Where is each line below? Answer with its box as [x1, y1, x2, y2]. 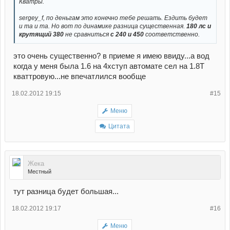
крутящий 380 [19, 30, 64, 38]
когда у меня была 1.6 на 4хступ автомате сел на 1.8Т [13, 62, 204, 71]
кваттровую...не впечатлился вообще [13, 72, 146, 81]
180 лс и [185, 22, 211, 30]
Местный [28, 168, 51, 175]
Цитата [108, 123, 130, 130]
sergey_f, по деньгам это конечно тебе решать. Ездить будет [19, 14, 207, 22]
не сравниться [64, 30, 110, 38]
